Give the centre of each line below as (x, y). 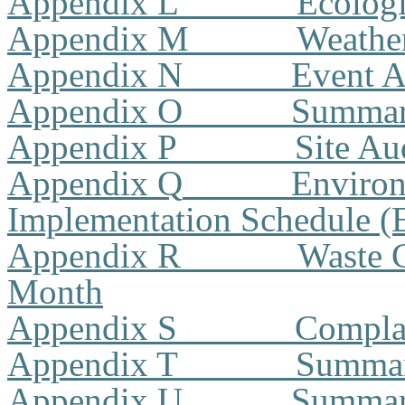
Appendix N (95, 75)
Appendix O (95, 111)
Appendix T (93, 364)
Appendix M (98, 38)
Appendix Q (95, 183)
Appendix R (94, 255)
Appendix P (92, 147)
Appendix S (92, 328)
